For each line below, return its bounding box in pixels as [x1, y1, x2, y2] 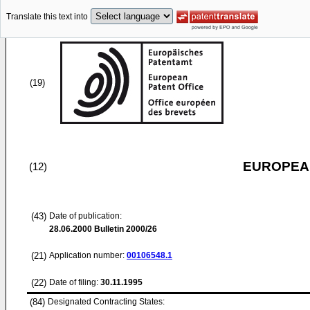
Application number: [49, 250, 127, 260]
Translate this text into [6, 12, 88, 22]
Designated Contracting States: [48, 297, 165, 307]
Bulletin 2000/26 [92, 224, 157, 234]
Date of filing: [49, 277, 98, 287]
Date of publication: [49, 211, 122, 221]
